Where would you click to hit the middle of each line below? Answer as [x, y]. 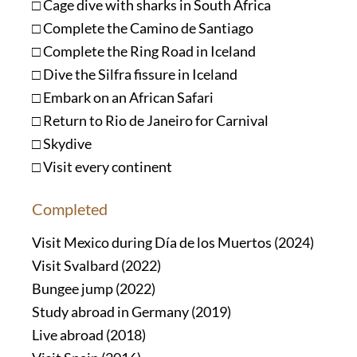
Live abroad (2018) [89, 335]
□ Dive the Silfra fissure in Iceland [135, 74]
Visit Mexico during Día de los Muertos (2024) [173, 242]
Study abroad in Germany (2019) [132, 312]
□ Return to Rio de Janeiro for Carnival [151, 120]
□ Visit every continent [102, 167]
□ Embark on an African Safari [123, 97]
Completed [70, 209]
